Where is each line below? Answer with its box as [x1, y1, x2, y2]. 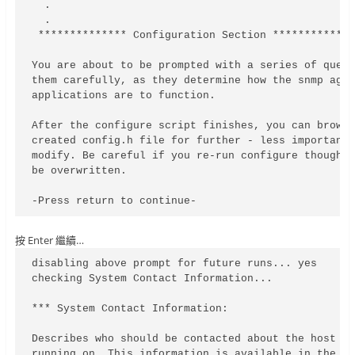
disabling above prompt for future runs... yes [32, 258, 318, 270]
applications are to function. [32, 90, 216, 102]
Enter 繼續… [27, 233, 84, 248]
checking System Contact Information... [32, 273, 273, 285]
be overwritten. [32, 165, 128, 177]
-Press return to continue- [32, 195, 197, 208]
